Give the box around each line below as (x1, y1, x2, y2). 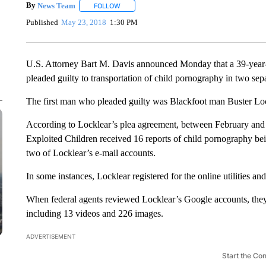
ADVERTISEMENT (26, 233, 75, 240)
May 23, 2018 (61, 17, 107, 27)
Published (26, 17, 58, 27)
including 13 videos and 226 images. (26, 208, 163, 218)
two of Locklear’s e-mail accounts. (26, 148, 156, 158)
